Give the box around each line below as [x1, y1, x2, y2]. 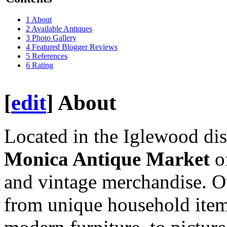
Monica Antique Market [4, 148, 210, 170]
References [32, 52, 67, 61]
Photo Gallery [32, 33, 77, 43]
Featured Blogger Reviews [32, 43, 118, 52]
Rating [32, 61, 53, 70]
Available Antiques [31, 24, 92, 33]
